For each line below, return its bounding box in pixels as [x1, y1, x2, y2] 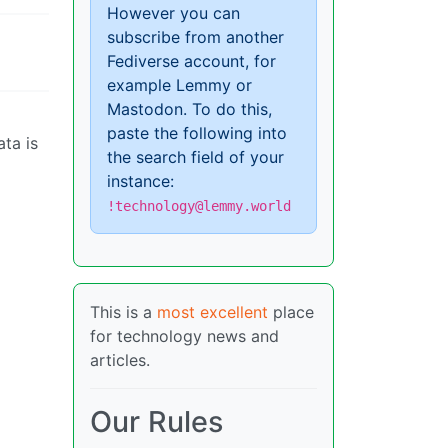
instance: [107, 171, 174, 192]
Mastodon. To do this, [107, 99, 272, 120]
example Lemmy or [107, 75, 252, 96]
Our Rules [90, 404, 223, 440]
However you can [107, 3, 240, 24]
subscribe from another [107, 27, 284, 48]
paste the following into [107, 123, 287, 144]
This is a [90, 302, 157, 323]
